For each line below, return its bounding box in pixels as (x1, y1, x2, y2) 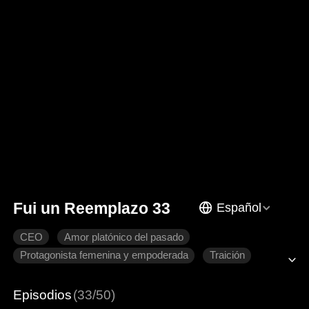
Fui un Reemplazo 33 (13, 199, 171, 217)
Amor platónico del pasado (63, 231, 183, 243)
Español (216, 200, 261, 215)
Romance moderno (164, 268, 252, 279)
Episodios (13, 287, 72, 302)
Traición (209, 250, 245, 261)
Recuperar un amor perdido (19, 268, 143, 279)
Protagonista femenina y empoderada (19, 250, 188, 261)
